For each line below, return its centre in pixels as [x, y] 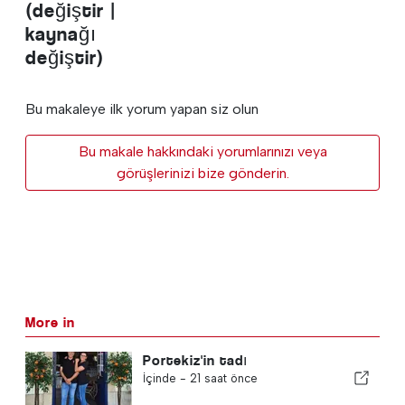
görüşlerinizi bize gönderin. [202, 174]
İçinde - [166, 379]
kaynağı [61, 34]
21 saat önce [223, 379]
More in [50, 323]
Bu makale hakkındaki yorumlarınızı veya [202, 152]
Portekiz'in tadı [195, 361]
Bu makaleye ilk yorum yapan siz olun [142, 109]
